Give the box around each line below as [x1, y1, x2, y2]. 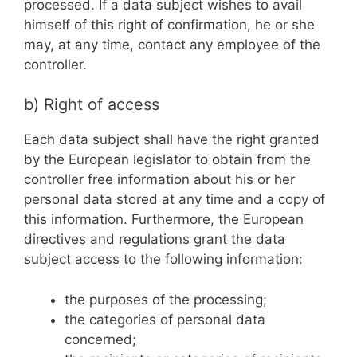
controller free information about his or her [24, 171, 295, 187]
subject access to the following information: [24, 251, 303, 267]
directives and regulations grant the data [24, 231, 285, 247]
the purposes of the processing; [65, 291, 267, 308]
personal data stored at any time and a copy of [24, 191, 325, 207]
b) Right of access [24, 95, 159, 114]
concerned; [65, 331, 136, 347]
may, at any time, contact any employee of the [24, 36, 320, 53]
